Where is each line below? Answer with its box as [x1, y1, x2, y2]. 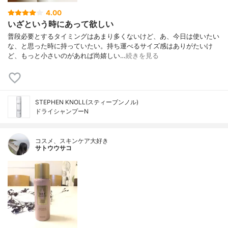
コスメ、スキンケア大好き [35, 137, 108, 145]
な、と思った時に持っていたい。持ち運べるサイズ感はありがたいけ [8, 42, 213, 50]
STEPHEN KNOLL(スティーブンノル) [35, 98, 138, 106]
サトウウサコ [35, 144, 72, 152]
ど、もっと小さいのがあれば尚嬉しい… [8, 52, 126, 60]
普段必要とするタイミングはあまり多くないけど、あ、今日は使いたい [8, 33, 219, 41]
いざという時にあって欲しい [8, 19, 113, 30]
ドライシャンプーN [35, 107, 89, 116]
